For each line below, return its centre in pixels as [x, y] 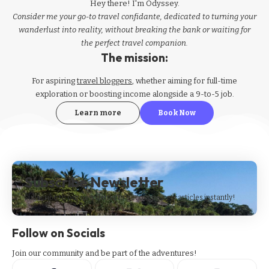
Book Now [177, 113]
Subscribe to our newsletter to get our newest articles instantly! [130, 198]
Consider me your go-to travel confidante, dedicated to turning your [134, 17]
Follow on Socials [59, 233]
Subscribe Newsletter [94, 182]
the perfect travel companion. [134, 43]
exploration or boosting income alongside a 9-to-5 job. [134, 94]
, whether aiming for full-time [185, 81]
